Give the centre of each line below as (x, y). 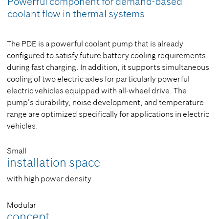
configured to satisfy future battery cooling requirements (106, 55)
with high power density (49, 178)
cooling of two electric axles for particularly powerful (98, 79)
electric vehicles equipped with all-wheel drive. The (97, 90)
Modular (22, 205)
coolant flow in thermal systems (76, 13)
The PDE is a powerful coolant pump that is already (95, 44)
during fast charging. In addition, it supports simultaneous (108, 67)
